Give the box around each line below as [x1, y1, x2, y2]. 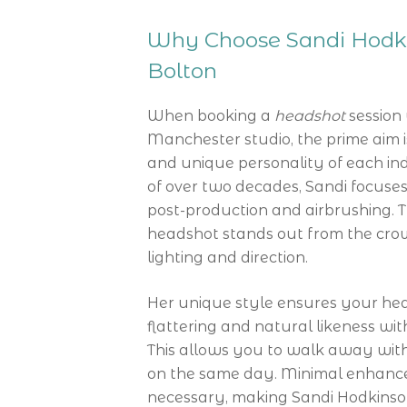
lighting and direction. [147, 249, 308, 266]
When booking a [147, 107, 274, 124]
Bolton [147, 58, 217, 84]
